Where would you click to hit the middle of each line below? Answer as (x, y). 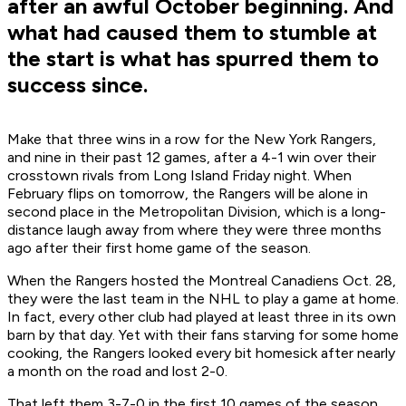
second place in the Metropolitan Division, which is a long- (197, 212)
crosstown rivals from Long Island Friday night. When (179, 176)
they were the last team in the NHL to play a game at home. (203, 299)
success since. (77, 85)
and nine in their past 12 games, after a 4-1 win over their (192, 158)
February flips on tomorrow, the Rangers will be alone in (188, 194)
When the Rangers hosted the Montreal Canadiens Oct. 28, (202, 281)
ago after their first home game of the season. (159, 248)
